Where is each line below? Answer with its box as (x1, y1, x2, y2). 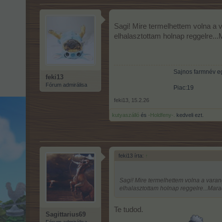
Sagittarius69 (46, 210, 86, 218)
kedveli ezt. (175, 111, 204, 118)
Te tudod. (114, 206, 143, 214)
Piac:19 (173, 84, 194, 91)
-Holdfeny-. (148, 111, 175, 118)
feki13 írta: (118, 152, 145, 159)
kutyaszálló (112, 111, 139, 118)
